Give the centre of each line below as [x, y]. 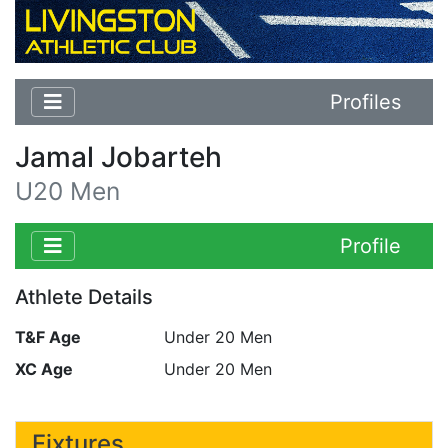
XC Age [44, 368]
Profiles [365, 101]
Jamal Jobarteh [118, 156]
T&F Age [48, 336]
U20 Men [67, 190]
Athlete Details [84, 296]
